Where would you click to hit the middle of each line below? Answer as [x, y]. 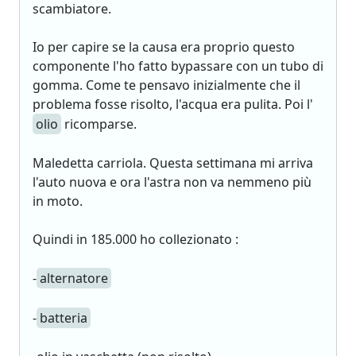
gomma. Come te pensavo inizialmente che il [166, 85]
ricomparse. [99, 124]
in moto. [58, 201]
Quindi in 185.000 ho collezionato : [135, 239]
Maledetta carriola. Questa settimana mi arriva [173, 163]
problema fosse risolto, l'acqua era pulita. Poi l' [173, 104]
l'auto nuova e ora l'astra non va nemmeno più [172, 182]
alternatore [74, 278]
